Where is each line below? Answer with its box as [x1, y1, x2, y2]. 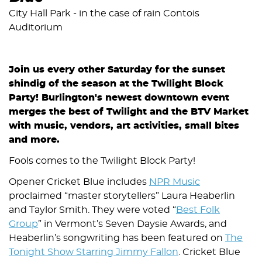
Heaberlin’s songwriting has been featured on [9, 233, 225, 243]
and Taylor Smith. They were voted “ [9, 205, 176, 215]
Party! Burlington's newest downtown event [9, 93, 229, 103]
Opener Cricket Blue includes [9, 177, 149, 187]
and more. [9, 135, 63, 145]
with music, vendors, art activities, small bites [9, 121, 239, 131]
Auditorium [9, 23, 63, 33]
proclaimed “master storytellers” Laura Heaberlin [9, 191, 235, 201]
